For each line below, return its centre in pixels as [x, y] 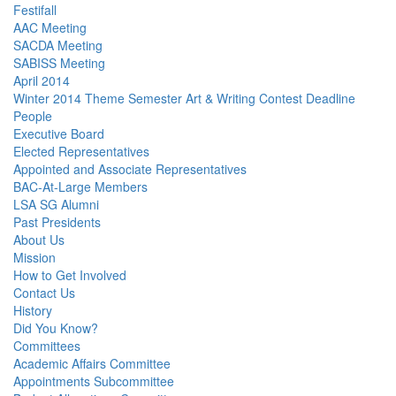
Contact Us [44, 293]
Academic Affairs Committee [92, 363]
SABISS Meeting [59, 63]
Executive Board [59, 133]
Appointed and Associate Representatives [130, 169]
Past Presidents [57, 222]
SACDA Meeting [58, 45]
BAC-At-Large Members [80, 187]
